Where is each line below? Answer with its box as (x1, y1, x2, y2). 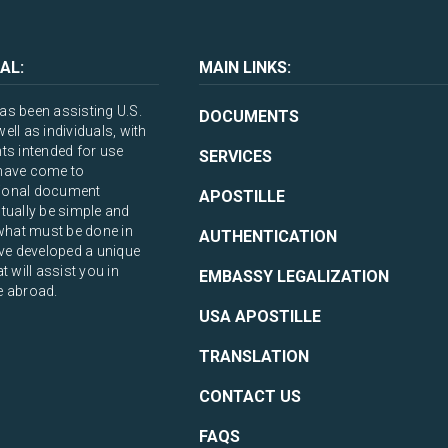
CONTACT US (198, 387, 301, 406)
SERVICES (198, 147, 272, 166)
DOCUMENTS (198, 107, 299, 126)
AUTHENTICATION (198, 227, 337, 246)
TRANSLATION (198, 347, 309, 366)
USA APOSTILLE (198, 307, 321, 326)
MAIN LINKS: (198, 58, 291, 77)
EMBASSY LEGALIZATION (198, 267, 389, 286)
